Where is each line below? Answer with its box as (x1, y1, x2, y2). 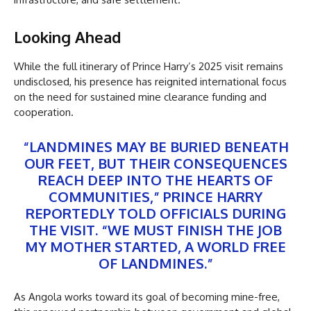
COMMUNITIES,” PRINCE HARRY (49, 187, 262, 205)
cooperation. (14, 105, 74, 119)
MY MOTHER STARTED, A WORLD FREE (25, 237, 286, 255)
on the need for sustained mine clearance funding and (14, 90, 267, 103)
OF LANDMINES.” (98, 253, 213, 272)
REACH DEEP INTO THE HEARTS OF (38, 170, 273, 189)
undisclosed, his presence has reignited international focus (14, 74, 287, 88)
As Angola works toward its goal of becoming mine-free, (14, 289, 280, 303)
